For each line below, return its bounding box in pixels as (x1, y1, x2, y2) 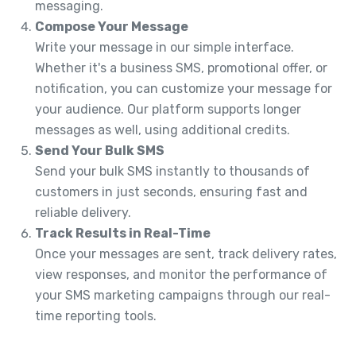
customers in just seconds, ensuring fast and (35, 184, 308, 199)
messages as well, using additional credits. (35, 122, 290, 137)
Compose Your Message (35, 18, 188, 34)
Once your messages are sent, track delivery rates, (35, 246, 337, 261)
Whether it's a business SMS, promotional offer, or (35, 60, 327, 75)
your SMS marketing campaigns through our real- (35, 287, 331, 303)
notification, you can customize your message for (35, 80, 332, 96)
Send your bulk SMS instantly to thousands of (35, 163, 310, 179)
